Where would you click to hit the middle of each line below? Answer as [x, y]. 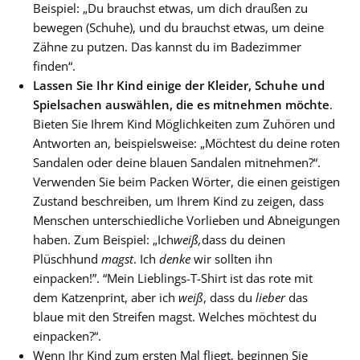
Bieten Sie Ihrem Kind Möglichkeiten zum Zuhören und [184, 124]
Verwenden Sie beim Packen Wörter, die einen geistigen [186, 182]
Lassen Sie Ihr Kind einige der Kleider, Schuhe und [179, 85]
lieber [270, 297]
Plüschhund [67, 259]
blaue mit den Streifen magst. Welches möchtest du [175, 317]
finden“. [54, 66]
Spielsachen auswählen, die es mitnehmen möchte [181, 104]
